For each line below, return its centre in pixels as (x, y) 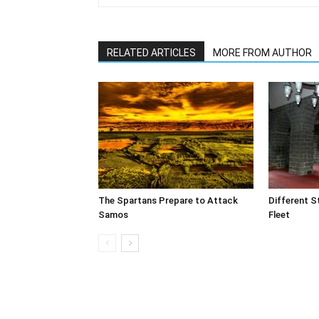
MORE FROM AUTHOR (262, 52)
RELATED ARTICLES (151, 52)
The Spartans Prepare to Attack (168, 200)
